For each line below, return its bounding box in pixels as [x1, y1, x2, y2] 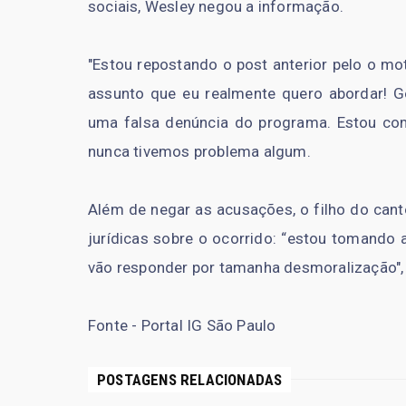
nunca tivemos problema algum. [88, 141, 311, 160]
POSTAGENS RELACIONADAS [97, 370, 283, 389]
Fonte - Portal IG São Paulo [88, 315, 276, 334]
